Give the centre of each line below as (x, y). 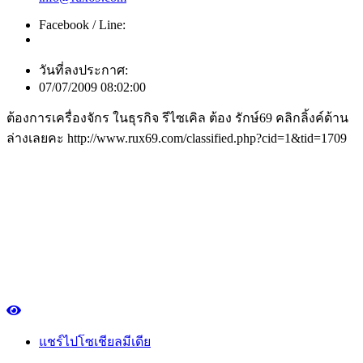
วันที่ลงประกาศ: (83, 70)
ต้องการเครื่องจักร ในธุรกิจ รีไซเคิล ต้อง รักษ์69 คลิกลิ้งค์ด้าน (177, 118)
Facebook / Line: (82, 25)
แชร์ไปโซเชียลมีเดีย (95, 341)
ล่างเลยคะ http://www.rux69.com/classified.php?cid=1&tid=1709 (177, 139)
